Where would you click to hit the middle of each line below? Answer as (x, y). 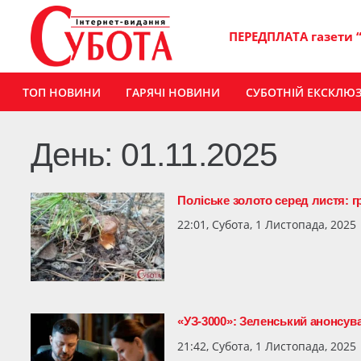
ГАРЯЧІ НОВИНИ (173, 92)
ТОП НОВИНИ (61, 92)
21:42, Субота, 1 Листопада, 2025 (267, 346)
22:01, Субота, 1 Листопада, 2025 (267, 224)
